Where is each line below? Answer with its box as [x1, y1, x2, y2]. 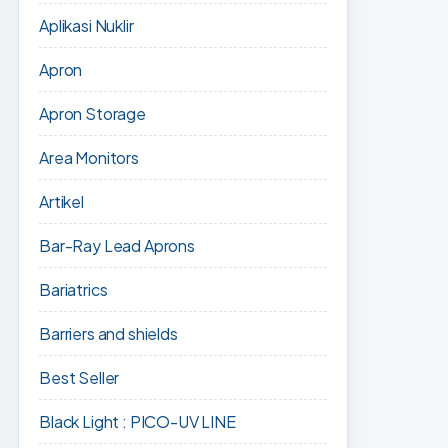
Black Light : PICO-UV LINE [39, 411, 236, 432]
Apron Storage [39, 103, 146, 124]
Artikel [39, 191, 84, 212]
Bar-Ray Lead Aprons [39, 235, 195, 256]
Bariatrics [39, 279, 108, 300]
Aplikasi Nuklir [39, 15, 134, 36]
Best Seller [39, 367, 120, 388]
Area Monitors [39, 147, 139, 168]
